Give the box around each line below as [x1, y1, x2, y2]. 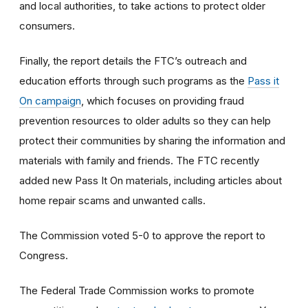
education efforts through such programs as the [19, 74, 247, 87]
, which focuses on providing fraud [81, 93, 244, 107]
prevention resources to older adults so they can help [19, 113, 271, 127]
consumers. [19, 19, 75, 32]
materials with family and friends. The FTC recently [19, 153, 259, 167]
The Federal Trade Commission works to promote [19, 283, 254, 297]
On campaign [19, 93, 81, 107]
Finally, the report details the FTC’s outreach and [19, 54, 247, 67]
